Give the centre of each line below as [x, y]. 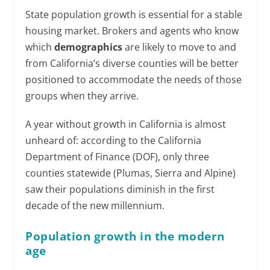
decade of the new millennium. [95, 206]
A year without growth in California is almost [126, 124]
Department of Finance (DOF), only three [118, 157]
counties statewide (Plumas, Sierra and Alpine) [131, 173]
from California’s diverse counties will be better [132, 64]
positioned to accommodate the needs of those [134, 80]
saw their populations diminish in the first [120, 190]
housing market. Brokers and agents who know [132, 31]
